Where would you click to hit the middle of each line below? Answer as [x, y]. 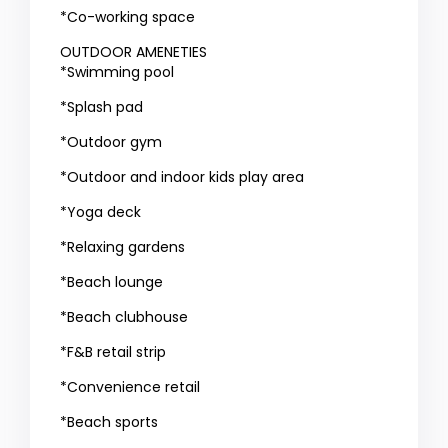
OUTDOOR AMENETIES [134, 52]
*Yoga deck [101, 212]
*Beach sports [109, 422]
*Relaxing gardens [123, 247]
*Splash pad [102, 107]
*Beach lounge [112, 282]
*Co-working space [128, 17]
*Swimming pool [117, 72]
